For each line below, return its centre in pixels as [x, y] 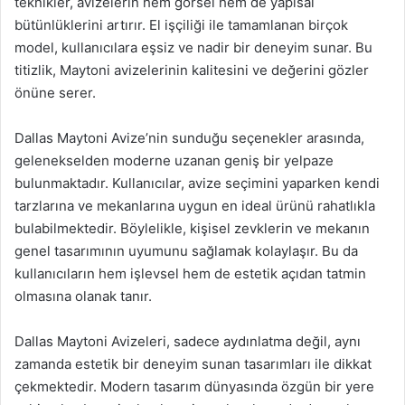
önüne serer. [55, 93]
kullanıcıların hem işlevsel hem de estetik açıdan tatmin [190, 273]
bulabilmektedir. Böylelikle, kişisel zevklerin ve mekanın [192, 228]
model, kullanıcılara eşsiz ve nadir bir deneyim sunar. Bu [193, 47]
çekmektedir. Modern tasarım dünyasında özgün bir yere [194, 386]
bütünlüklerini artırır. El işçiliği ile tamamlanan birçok [181, 25]
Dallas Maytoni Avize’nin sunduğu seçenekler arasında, [189, 138]
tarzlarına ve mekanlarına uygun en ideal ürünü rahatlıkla [195, 206]
